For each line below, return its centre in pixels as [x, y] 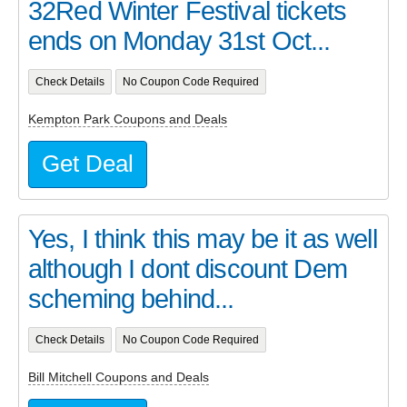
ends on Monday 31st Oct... [179, 41]
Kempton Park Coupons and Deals [128, 119]
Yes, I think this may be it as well [203, 239]
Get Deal [88, 164]
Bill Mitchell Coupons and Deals [119, 377]
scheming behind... [131, 299]
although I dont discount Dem [188, 269]
